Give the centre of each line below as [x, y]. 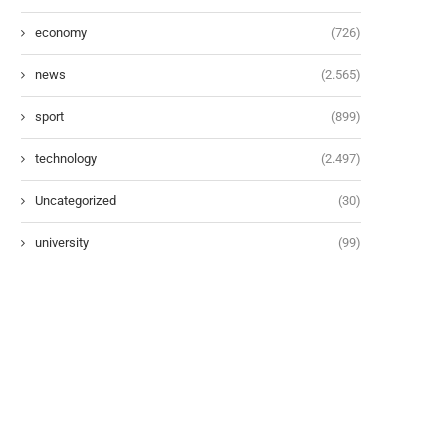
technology [66, 158]
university [62, 242]
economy [61, 32]
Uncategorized [75, 200]
